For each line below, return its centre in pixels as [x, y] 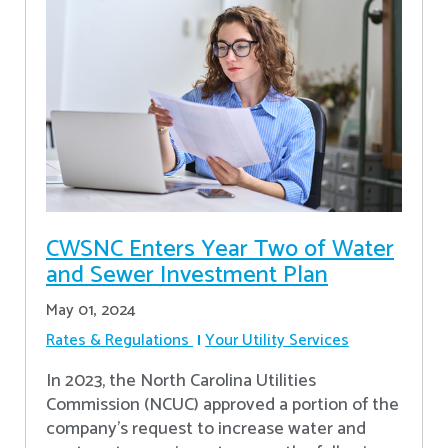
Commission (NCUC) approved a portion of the [222, 405]
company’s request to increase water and [206, 429]
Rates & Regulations [117, 341]
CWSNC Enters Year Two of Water [220, 250]
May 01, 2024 [91, 311]
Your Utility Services [277, 341]
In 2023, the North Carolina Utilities [181, 381]
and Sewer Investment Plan [187, 276]
